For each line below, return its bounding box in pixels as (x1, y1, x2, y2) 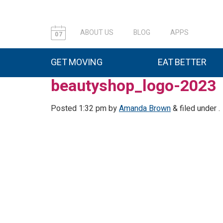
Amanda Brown (119, 103, 171, 114)
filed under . (178, 103, 220, 114)
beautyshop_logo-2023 (51, 74, 216, 98)
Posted (51, 103, 79, 114)
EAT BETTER (158, 56, 207, 69)
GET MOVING (51, 56, 103, 69)
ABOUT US (80, 27, 113, 38)
